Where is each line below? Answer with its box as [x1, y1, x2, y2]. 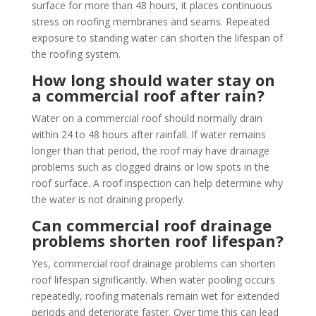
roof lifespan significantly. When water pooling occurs [31, 273, 275, 286]
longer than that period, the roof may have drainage [31, 144, 269, 157]
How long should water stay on [31, 69, 275, 90]
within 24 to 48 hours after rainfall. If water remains [31, 128, 266, 141]
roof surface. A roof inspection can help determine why [31, 176, 283, 190]
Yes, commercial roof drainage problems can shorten [31, 257, 275, 270]
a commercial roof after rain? [31, 85, 265, 106]
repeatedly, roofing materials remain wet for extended [31, 289, 279, 303]
